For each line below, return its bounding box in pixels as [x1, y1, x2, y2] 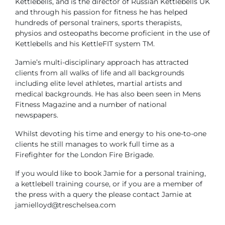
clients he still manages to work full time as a [15, 139, 174, 149]
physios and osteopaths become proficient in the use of [15, 28, 210, 38]
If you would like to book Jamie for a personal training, [15, 168, 206, 178]
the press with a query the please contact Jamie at [15, 189, 192, 199]
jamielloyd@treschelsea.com [15, 200, 116, 209]
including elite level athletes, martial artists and [15, 78, 182, 88]
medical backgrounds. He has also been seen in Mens [15, 89, 201, 98]
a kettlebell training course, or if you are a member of [15, 179, 202, 188]
